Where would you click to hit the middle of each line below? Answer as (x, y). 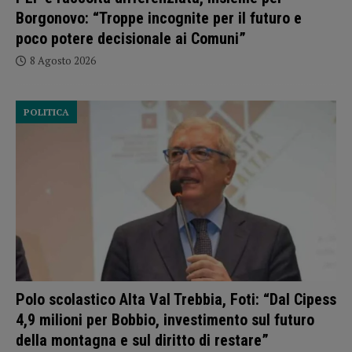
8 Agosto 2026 (63, 61)
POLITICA (46, 112)
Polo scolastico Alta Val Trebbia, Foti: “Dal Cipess (176, 299)
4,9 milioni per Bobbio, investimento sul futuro (165, 319)
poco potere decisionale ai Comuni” (131, 39)
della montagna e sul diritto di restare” (142, 340)
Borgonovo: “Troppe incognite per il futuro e (159, 18)
